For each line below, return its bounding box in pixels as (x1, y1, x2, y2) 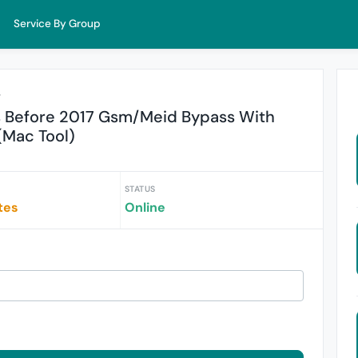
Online (124, 199, 165, 216)
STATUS (124, 184, 156, 194)
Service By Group (14, 17, 101, 30)
